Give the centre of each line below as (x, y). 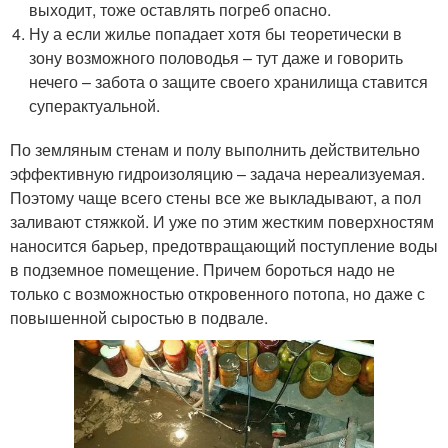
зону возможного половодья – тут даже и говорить (216, 58)
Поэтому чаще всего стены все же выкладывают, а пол (215, 198)
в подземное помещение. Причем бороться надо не (202, 270)
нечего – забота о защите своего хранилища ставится (229, 82)
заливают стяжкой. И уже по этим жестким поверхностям (222, 222)
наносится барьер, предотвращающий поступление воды (224, 246)
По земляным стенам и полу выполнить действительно (215, 150)
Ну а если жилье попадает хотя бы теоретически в (216, 34)
